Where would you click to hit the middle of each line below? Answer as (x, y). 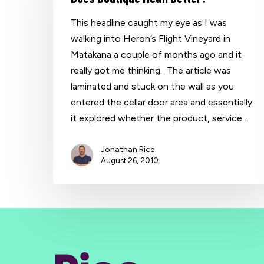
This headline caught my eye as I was (149, 22)
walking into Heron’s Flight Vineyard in (151, 38)
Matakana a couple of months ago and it (156, 54)
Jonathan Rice (128, 149)
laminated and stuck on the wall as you (153, 86)
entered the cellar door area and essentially (162, 102)
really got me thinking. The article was (151, 70)
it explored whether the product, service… (160, 118)
